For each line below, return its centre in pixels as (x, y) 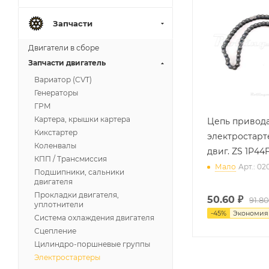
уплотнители (59, 204)
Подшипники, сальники (79, 172)
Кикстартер (56, 132)
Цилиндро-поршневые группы (92, 244)
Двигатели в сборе (64, 48)
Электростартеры (67, 257)
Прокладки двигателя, (77, 195)
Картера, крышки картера (82, 119)
